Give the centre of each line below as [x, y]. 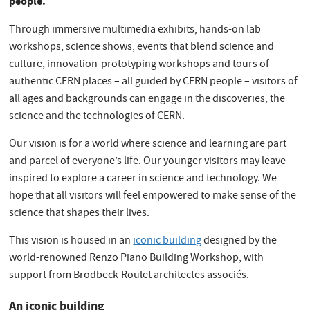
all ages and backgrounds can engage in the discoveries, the [147, 99]
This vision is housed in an [71, 241]
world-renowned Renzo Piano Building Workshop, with [137, 258]
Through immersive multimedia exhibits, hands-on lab [135, 30]
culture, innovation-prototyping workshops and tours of [139, 65]
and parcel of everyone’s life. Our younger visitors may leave [148, 162]
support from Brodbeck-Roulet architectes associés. [130, 276]
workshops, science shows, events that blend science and [142, 47]
